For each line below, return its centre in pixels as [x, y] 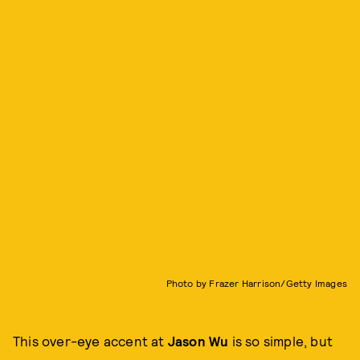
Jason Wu [200, 340]
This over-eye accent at [90, 340]
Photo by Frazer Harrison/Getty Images [256, 282]
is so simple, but [282, 340]
